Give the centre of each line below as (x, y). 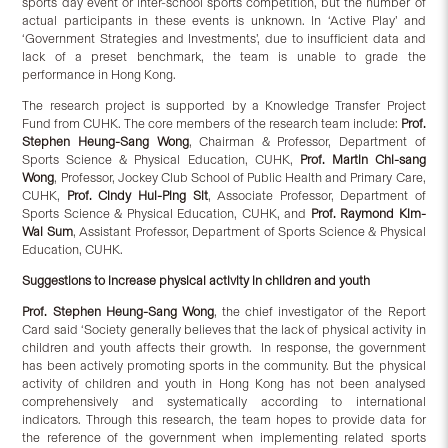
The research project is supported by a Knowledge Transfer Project (224, 106)
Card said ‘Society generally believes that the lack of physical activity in (224, 330)
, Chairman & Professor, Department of (307, 142)
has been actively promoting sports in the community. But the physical (224, 366)
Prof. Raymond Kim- (368, 214)
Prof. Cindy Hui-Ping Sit (137, 196)
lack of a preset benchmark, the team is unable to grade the (224, 57)
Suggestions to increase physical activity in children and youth (196, 281)
